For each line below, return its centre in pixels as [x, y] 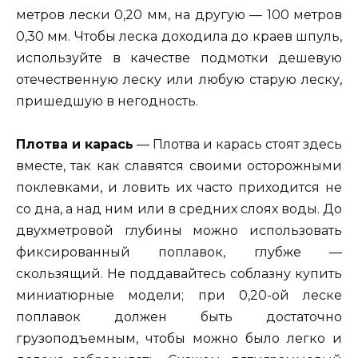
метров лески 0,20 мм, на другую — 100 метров [179, 14]
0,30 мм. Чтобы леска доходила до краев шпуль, [179, 36]
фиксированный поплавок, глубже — [179, 252]
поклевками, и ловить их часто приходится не [179, 187]
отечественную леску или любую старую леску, [179, 79]
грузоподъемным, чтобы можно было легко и [179, 338]
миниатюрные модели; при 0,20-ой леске [179, 295]
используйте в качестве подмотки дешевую [179, 58]
